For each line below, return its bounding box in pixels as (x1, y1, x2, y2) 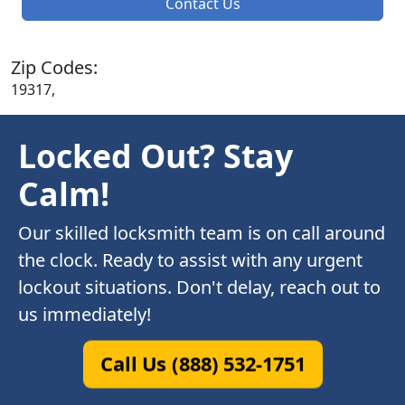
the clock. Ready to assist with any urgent (18, 248, 363, 273)
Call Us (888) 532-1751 (100, 351, 305, 378)
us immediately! (18, 302, 151, 327)
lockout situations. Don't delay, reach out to (18, 275, 381, 300)
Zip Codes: (11, 55, 98, 80)
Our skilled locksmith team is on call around (18, 221, 385, 246)
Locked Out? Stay (18, 134, 293, 178)
